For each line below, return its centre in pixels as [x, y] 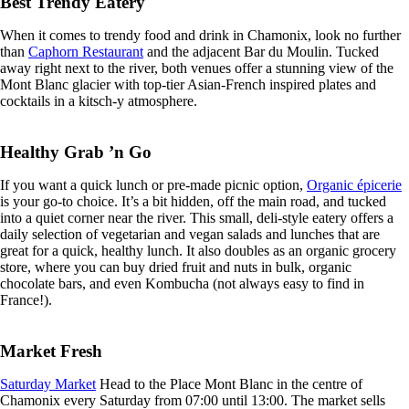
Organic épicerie [354, 184]
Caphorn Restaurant [86, 51]
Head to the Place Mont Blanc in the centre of [229, 383]
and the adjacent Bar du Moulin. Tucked [261, 51]
